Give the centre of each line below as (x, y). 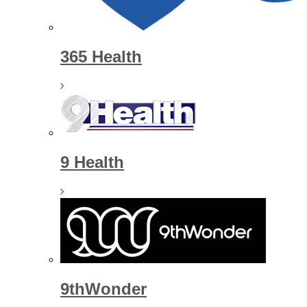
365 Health (101, 56)
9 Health (92, 162)
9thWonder (103, 288)
